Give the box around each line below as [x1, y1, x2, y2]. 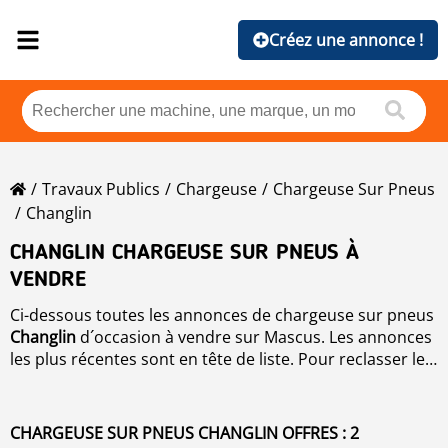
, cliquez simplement [272, 370, 427, 392]
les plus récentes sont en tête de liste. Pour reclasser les [10, 348, 433, 370]
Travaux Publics [42, 178, 160, 200]
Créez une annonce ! [269, 29, 423, 51]
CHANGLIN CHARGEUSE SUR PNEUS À [10, 242, 359, 264]
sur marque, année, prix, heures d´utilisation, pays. [10, 392, 392, 414]
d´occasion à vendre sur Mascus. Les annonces [76, 326, 432, 348]
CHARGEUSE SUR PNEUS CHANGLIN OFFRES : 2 [10, 422, 359, 444]
